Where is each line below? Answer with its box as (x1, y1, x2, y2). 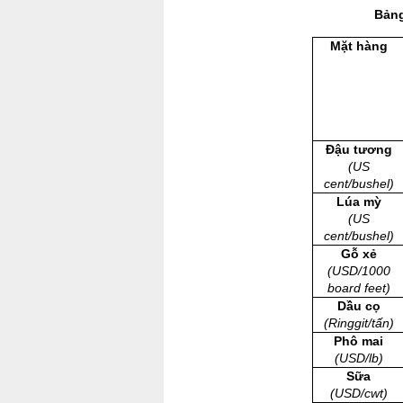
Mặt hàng (329, 38, 388, 53)
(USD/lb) (334, 350, 383, 365)
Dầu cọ (336, 298, 381, 313)
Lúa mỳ (336, 193, 381, 209)
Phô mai (334, 333, 383, 348)
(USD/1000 (327, 263, 390, 278)
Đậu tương (325, 141, 392, 157)
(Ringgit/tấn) (323, 315, 394, 330)
